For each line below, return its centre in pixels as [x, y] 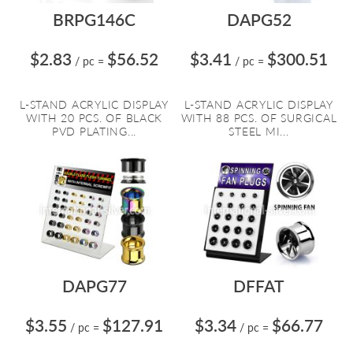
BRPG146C [94, 19]
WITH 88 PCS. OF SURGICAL [259, 118]
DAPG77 [94, 286]
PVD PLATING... [94, 131]
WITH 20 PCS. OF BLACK [94, 118]
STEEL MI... [259, 131]
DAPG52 [259, 19]
